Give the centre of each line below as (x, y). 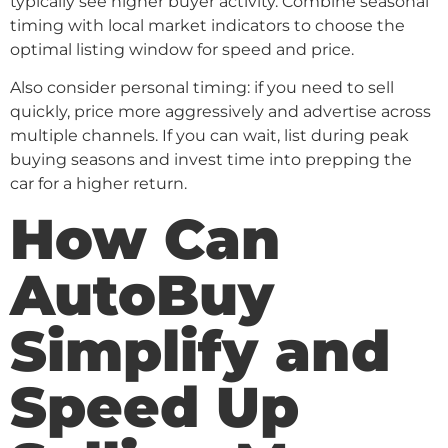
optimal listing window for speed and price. (182, 49)
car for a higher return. (98, 184)
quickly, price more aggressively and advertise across (220, 112)
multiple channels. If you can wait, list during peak (209, 136)
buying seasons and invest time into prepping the (211, 160)
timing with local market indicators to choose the (207, 25)
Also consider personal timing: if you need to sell (202, 88)
